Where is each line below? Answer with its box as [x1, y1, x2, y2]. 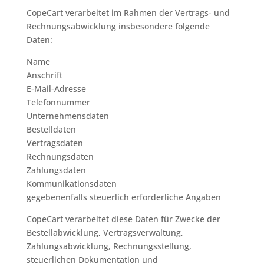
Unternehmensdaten [26, 110, 109, 121]
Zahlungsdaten [26, 164, 86, 176]
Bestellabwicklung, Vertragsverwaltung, [26, 227, 183, 238]
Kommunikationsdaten [26, 178, 117, 189]
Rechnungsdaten [26, 151, 94, 162]
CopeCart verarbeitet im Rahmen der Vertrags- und [26, 7, 230, 18]
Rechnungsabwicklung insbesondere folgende [26, 21, 210, 32]
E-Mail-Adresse [26, 83, 86, 94]
